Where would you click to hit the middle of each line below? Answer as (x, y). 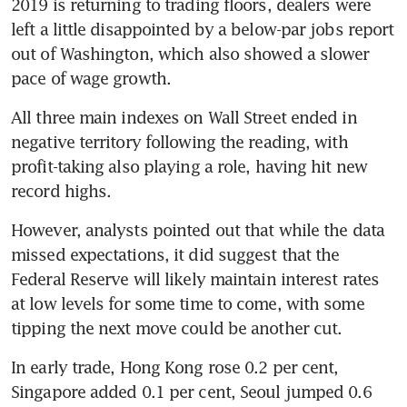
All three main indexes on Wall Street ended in (184, 117)
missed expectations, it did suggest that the (175, 254)
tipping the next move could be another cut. (177, 328)
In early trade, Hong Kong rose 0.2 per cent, (175, 367)
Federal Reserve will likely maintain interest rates (195, 278)
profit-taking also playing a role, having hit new (189, 166)
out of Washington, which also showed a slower (190, 53)
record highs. (61, 190)
